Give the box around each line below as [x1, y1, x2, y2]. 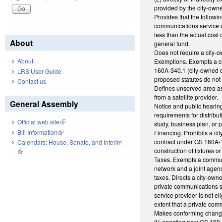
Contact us [17, 77, 46, 86]
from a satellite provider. [154, 92, 219, 101]
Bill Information [17, 127, 57, 136]
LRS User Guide [17, 66, 61, 75]
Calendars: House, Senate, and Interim [17, 138, 122, 147]
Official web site [17, 117, 59, 126]
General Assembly [10, 98, 78, 110]
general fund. [154, 39, 190, 48]
